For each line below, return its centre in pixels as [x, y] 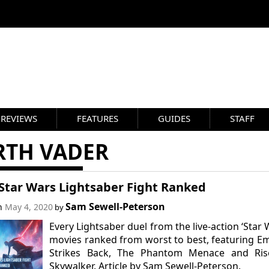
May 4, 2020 [29, 207]
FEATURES [98, 118]
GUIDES [174, 118]
